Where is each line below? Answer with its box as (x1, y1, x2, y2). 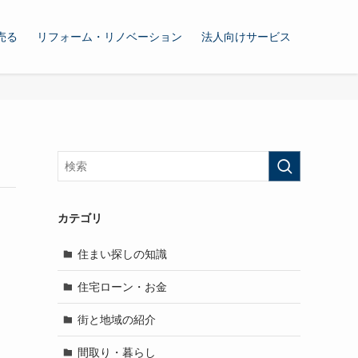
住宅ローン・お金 (77, 280, 167, 293)
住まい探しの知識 (77, 247, 167, 261)
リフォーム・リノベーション (37, 30, 182, 43)
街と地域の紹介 (77, 312, 156, 326)
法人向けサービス (201, 30, 291, 43)
